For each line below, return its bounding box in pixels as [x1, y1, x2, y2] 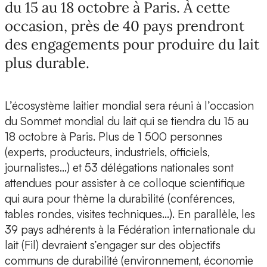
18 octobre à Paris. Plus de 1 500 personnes [5, 129, 222, 144]
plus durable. [5, 54, 89, 73]
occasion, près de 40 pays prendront [5, 17, 244, 36]
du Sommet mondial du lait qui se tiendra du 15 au [5, 114, 249, 129]
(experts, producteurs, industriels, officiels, [5, 145, 210, 160]
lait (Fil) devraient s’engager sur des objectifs [5, 238, 221, 253]
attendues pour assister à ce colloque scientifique [5, 176, 245, 191]
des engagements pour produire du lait [5, 35, 259, 54]
